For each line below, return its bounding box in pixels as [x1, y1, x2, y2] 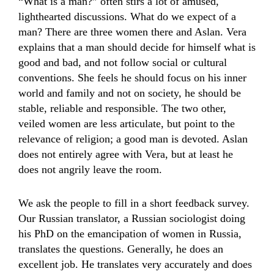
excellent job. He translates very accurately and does [18, 258, 252, 270]
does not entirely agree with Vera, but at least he [18, 148, 233, 160]
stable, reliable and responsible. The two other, [18, 102, 226, 114]
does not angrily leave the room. [18, 163, 162, 176]
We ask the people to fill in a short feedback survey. [18, 197, 250, 209]
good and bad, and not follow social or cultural [18, 56, 227, 68]
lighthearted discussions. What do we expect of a [18, 10, 236, 23]
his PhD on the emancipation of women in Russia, [18, 228, 242, 240]
